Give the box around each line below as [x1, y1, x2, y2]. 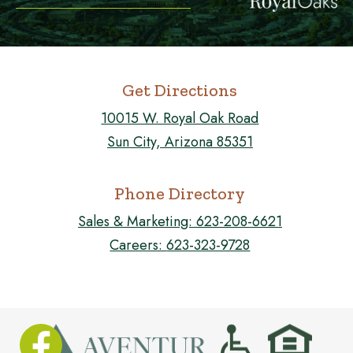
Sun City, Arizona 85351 [106, 132, 253, 153]
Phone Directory [114, 183, 246, 205]
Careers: [110, 235, 167, 256]
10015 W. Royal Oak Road [101, 108, 259, 129]
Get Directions [122, 80, 238, 102]
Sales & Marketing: [77, 211, 196, 232]
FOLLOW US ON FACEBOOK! [89, 258, 271, 280]
